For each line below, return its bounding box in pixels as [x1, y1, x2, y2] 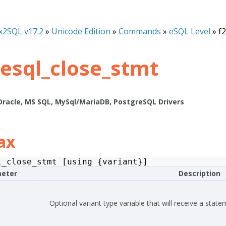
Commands [119, 26, 161, 37]
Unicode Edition [51, 26, 110, 37]
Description [179, 168, 220, 178]
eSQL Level [169, 26, 210, 37]
